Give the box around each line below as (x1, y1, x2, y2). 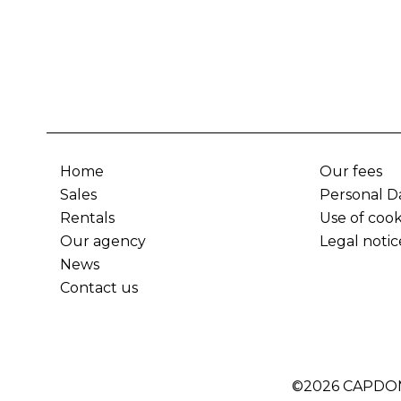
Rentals (60, 209, 115, 226)
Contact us (60, 279, 138, 296)
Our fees (319, 163, 382, 180)
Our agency (60, 233, 146, 250)
